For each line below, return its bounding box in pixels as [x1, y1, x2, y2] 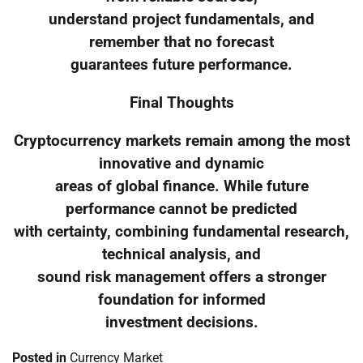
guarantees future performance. [70, 56, 293, 75]
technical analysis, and [102, 245, 261, 263]
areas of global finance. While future [54, 177, 309, 195]
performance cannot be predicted [66, 199, 297, 218]
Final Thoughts [129, 93, 234, 112]
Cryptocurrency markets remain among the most [13, 131, 350, 150]
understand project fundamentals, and [49, 11, 314, 29]
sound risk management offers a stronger [36, 267, 327, 286]
